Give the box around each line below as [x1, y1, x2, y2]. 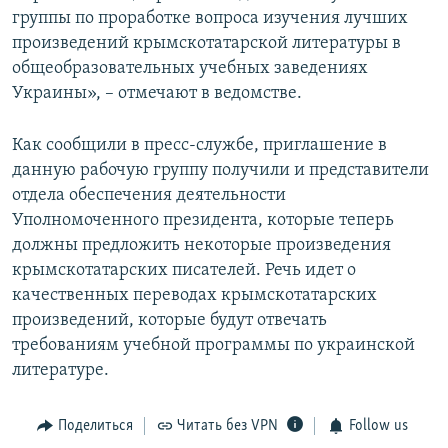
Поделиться [57, 418, 133, 435]
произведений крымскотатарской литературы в [12, 34, 401, 54]
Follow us [348, 418, 408, 435]
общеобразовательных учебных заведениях [12, 59, 368, 79]
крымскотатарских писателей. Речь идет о [12, 261, 356, 281]
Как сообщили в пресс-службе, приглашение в [12, 136, 387, 156]
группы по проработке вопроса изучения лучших [12, 9, 408, 29]
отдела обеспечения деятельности [12, 186, 286, 206]
